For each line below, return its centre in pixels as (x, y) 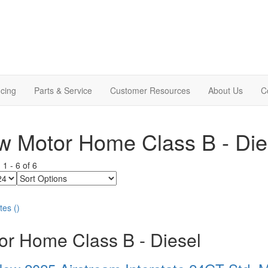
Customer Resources (150, 90)
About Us (226, 90)
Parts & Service (63, 90)
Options (32, 188)
